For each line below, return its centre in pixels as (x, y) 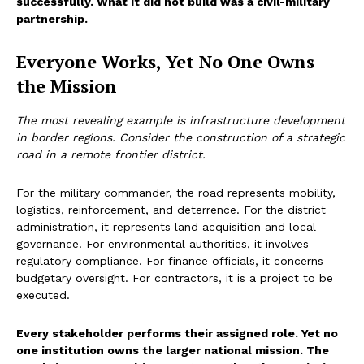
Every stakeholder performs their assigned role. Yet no (177, 334)
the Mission (67, 86)
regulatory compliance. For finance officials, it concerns (170, 261)
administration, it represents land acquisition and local (166, 227)
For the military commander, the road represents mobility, (176, 193)
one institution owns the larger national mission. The (173, 351)
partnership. (52, 19)
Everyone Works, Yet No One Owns (165, 62)
